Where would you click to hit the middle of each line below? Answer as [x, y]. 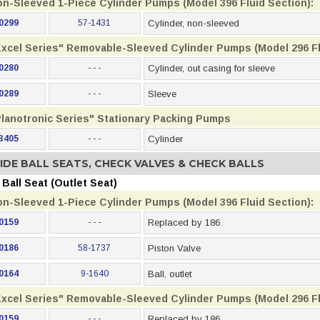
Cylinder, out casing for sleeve [211, 68]
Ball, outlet [169, 274]
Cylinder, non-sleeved [193, 23]
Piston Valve [174, 248]
